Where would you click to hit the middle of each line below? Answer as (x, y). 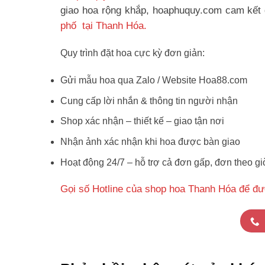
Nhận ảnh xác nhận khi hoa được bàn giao (150, 142)
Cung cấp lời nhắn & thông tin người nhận (149, 101)
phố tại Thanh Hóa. (104, 25)
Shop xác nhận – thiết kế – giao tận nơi (142, 121)
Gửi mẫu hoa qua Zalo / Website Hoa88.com (154, 80)
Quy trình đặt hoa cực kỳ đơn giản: (132, 53)
